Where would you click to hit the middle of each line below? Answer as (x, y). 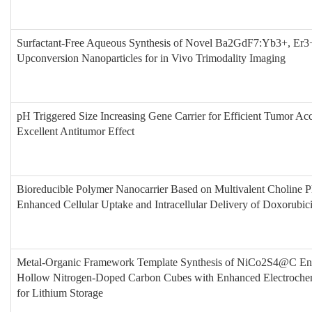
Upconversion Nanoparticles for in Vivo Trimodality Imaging (151, 58)
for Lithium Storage (60, 293)
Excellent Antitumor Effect (76, 131)
